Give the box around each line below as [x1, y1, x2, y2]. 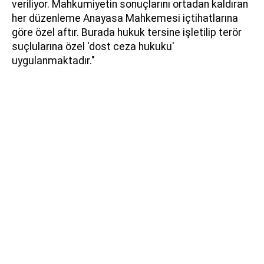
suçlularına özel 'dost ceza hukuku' [12, 40, 174, 52]
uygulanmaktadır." [12, 54, 95, 67]
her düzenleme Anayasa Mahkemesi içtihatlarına [12, 12, 238, 24]
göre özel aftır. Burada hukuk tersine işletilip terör [12, 26, 242, 38]
